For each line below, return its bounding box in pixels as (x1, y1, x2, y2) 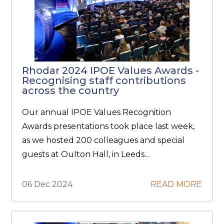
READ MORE (150, 179, 202, 189)
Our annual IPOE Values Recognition (22, 107, 171, 117)
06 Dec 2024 (22, 179, 73, 189)
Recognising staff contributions (22, 74, 186, 86)
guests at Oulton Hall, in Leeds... (22, 149, 149, 159)
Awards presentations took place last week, (22, 121, 195, 131)
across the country (22, 84, 119, 96)
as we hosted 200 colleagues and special (22, 135, 185, 145)
